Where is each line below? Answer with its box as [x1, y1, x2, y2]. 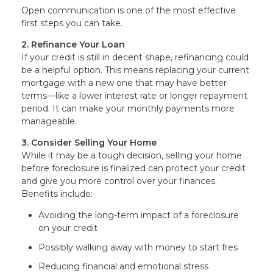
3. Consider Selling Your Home [21, 137, 157, 149]
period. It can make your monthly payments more [21, 103, 235, 115]
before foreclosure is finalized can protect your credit [21, 163, 246, 174]
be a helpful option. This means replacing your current [21, 65, 249, 76]
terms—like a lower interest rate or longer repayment [21, 90, 247, 102]
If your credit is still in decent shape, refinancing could [21, 52, 249, 63]
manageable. [21, 116, 77, 127]
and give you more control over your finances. [21, 175, 217, 187]
